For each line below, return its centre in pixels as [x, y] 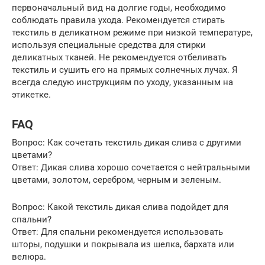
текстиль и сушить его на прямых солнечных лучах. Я [125, 70]
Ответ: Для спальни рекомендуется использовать [117, 232]
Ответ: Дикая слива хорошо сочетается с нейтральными [131, 168]
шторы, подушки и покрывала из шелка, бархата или [123, 245]
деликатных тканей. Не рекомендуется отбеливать [119, 58]
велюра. [29, 257]
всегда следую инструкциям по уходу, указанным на [122, 83]
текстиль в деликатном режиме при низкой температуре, [132, 33]
